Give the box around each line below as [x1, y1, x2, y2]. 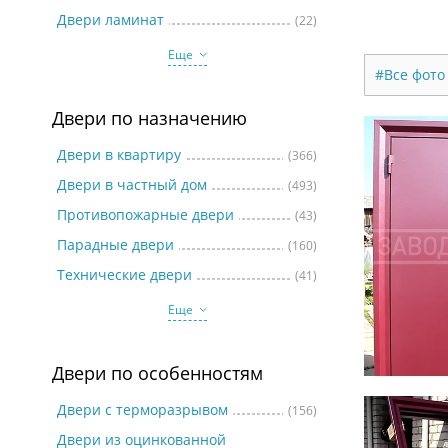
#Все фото [375, 65, 445, 84]
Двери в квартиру [57, 145, 181, 164]
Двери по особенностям [52, 361, 263, 385]
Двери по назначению [52, 106, 247, 130]
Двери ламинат [57, 10, 164, 29]
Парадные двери [57, 235, 174, 254]
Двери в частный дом [57, 175, 207, 194]
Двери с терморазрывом [57, 400, 228, 419]
